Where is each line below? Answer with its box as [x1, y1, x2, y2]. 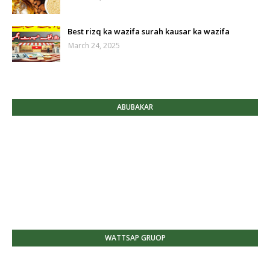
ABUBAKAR [117, 102, 153, 112]
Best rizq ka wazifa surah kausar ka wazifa [67, 26, 230, 37]
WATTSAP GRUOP [104, 233, 166, 243]
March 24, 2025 [68, 40, 120, 51]
